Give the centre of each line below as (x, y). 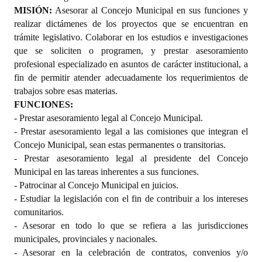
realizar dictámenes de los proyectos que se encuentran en (131, 23)
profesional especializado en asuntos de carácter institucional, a (131, 64)
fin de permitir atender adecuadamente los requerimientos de (131, 77)
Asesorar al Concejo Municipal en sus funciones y (150, 10)
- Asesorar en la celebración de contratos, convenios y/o (131, 252)
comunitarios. (39, 212)
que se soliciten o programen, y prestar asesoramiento (131, 50)
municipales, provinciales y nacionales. (86, 239)
